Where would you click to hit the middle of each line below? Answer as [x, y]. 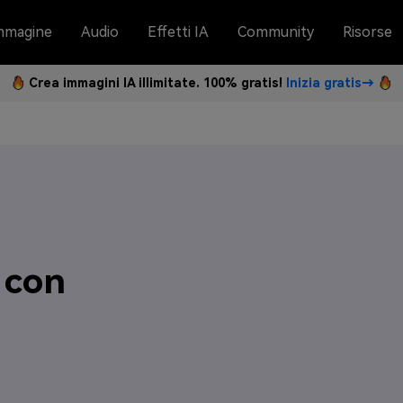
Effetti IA [178, 32]
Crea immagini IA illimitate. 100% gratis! [157, 83]
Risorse [367, 32]
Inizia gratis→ [330, 83]
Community [276, 32]
